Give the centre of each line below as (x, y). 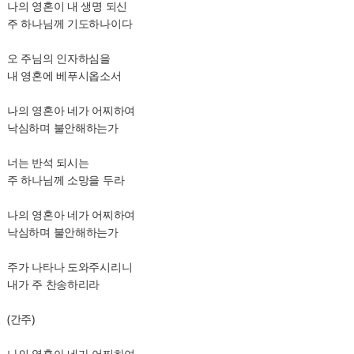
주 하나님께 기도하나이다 (70, 23)
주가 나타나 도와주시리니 (70, 267)
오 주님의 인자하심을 (58, 58)
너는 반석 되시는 (48, 162)
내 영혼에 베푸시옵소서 (64, 75)
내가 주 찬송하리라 (53, 284)
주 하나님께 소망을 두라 (66, 180)
